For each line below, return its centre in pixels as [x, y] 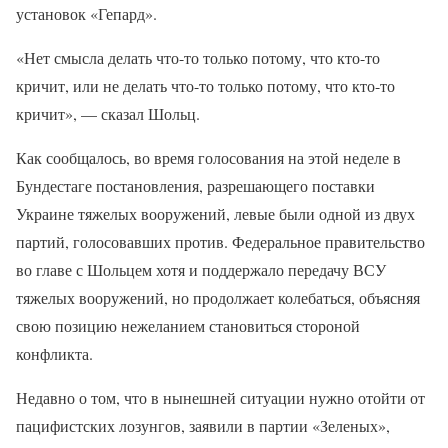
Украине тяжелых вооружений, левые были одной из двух [215, 213]
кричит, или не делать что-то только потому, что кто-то [205, 85]
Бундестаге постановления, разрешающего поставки [195, 185]
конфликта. [54, 353]
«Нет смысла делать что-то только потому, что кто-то [198, 57]
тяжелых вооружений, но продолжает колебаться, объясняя [218, 297]
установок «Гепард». [86, 13]
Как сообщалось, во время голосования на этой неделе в [208, 157]
